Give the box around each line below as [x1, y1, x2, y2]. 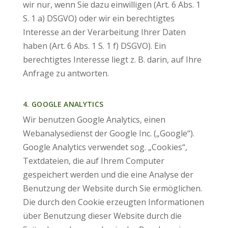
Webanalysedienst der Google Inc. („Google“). [22, 128, 194, 139]
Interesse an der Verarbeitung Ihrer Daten [22, 26, 186, 38]
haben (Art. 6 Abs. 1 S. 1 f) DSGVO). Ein [22, 40, 166, 51]
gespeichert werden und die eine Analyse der [22, 169, 193, 180]
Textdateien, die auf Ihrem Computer [22, 155, 164, 166]
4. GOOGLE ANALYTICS [22, 99, 104, 109]
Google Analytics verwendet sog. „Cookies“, [22, 141, 187, 153]
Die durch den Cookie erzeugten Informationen [22, 196, 204, 208]
